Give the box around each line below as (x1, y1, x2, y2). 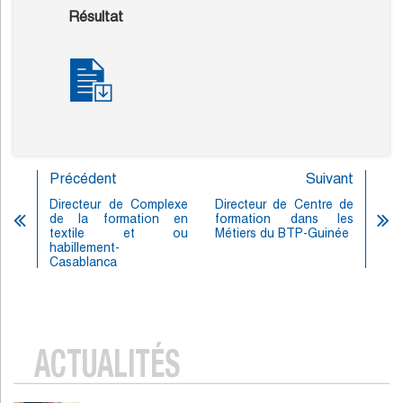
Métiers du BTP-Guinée (215, 226, 349, 241)
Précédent (49, 170, 117, 188)
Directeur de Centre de (215, 197, 354, 212)
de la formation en (49, 211, 188, 227)
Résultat (68, 8, 123, 26)
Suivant (306, 170, 354, 188)
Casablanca (49, 255, 117, 270)
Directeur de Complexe (49, 197, 188, 212)
